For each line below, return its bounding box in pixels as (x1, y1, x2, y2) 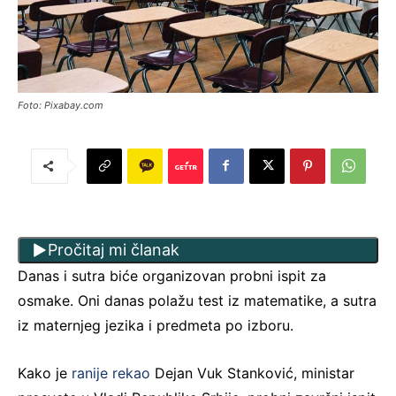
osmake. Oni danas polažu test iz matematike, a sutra (18, 291, 377, 309)
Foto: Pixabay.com (18, 98, 103, 111)
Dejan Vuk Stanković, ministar (155, 363, 354, 382)
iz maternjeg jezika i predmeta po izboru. (18, 316, 293, 334)
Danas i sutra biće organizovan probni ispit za (18, 266, 326, 285)
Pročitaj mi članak (48, 240, 179, 260)
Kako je (18, 363, 72, 382)
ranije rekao (72, 363, 155, 382)
